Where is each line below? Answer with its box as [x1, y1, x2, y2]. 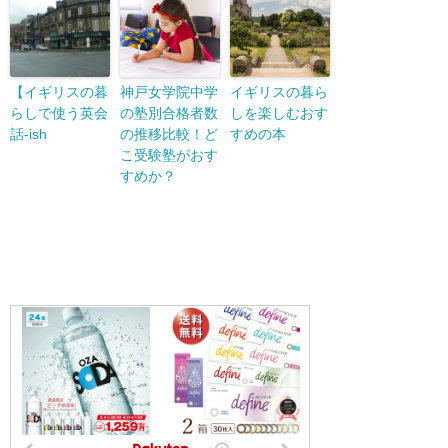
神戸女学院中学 [120, 84, 218, 101]
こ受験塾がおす [120, 147, 218, 164]
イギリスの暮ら [230, 84, 328, 101]
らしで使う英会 [10, 105, 108, 122]
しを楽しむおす [230, 105, 328, 122]
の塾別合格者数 [120, 105, 218, 122]
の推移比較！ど [120, 126, 218, 143]
